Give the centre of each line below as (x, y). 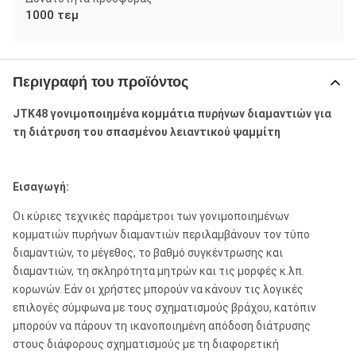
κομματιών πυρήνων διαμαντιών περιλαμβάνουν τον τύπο (161, 234)
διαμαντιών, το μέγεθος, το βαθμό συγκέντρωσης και (148, 253)
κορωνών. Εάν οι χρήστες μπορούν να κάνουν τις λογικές (158, 289)
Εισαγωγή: (41, 187)
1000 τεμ (52, 15)
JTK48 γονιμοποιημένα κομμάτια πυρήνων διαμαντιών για (172, 114)
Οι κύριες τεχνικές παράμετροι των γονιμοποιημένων (151, 216)
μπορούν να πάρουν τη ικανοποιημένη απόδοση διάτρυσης (162, 326)
